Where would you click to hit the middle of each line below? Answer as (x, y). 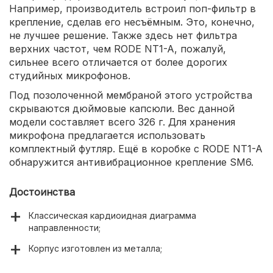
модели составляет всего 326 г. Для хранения (122, 122)
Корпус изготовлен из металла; (95, 248)
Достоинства (42, 192)
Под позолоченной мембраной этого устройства (131, 95)
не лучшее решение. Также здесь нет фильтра (123, 35)
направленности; (65, 228)
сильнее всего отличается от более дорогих (118, 62)
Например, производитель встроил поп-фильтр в (133, 9)
